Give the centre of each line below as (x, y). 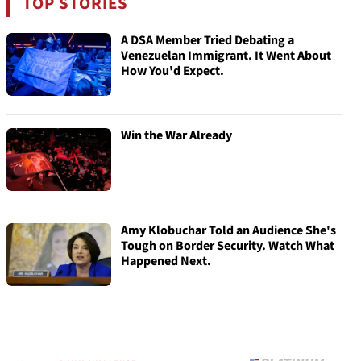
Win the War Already (176, 135)
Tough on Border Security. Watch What (228, 246)
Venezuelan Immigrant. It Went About (226, 56)
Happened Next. (166, 261)
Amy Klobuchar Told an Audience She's (228, 230)
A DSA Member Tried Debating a (207, 40)
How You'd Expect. (172, 71)
